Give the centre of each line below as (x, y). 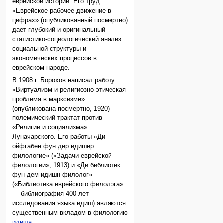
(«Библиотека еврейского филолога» (68, 184)
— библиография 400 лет (51, 194)
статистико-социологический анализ (67, 39)
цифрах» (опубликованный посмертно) (70, 20)
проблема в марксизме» (49, 99)
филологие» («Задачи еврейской (62, 156)
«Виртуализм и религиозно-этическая (69, 90)
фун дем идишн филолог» (53, 175)
